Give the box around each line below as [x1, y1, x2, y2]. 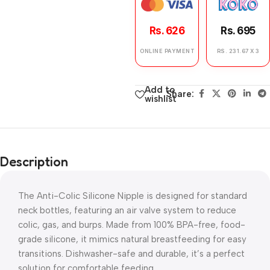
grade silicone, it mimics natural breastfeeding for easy [18, 234, 246, 245]
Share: [166, 89, 194, 99]
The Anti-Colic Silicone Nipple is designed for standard [18, 190, 247, 201]
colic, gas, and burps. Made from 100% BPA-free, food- [18, 219, 245, 230]
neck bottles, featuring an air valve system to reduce [18, 205, 236, 216]
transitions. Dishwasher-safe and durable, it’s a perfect [18, 248, 245, 259]
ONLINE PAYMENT [140, 48, 194, 54]
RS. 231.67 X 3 [216, 48, 260, 54]
